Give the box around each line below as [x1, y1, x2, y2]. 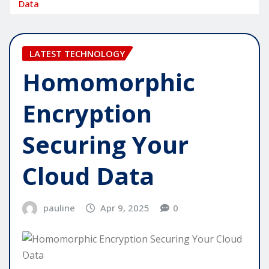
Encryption [22, 97, 152, 130]
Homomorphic [22, 65, 195, 99]
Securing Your [22, 128, 189, 162]
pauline [43, 202, 75, 214]
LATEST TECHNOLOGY [29, 47, 125, 59]
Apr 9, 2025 [100, 202, 150, 214]
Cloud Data [22, 159, 154, 193]
